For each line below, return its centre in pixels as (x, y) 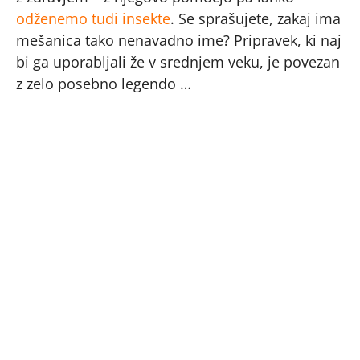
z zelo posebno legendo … (104, 84)
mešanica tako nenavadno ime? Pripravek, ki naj (179, 40)
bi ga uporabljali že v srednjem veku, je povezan (178, 62)
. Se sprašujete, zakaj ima (256, 18)
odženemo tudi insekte (93, 18)
